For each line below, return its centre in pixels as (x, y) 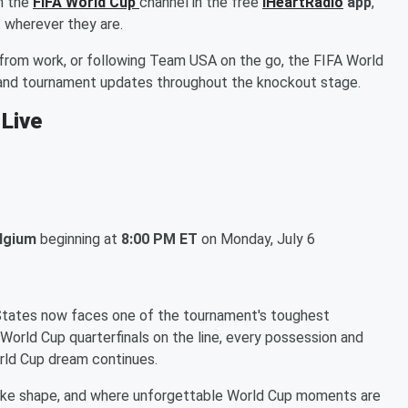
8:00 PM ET (159, 239)
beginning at (79, 239)
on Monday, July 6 (256, 239)
